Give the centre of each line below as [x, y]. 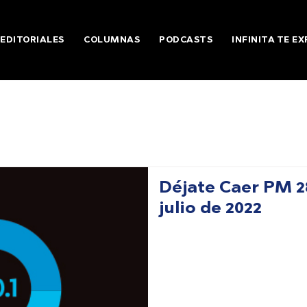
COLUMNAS [112, 40]
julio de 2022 [210, 209]
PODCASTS [186, 40]
